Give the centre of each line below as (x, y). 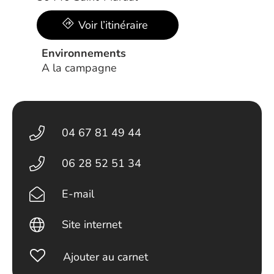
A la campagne (79, 68)
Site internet (92, 224)
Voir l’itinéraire (113, 25)
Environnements (84, 53)
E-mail (78, 194)
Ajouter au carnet (105, 257)
